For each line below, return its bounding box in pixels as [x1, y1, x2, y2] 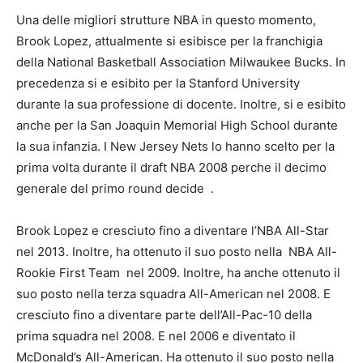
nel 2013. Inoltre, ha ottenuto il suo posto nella [16, 244, 288, 259]
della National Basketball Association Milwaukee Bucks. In [16, 54, 346, 70]
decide [165, 181, 207, 196]
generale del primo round [16, 181, 165, 196]
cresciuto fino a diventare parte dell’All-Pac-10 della [16, 307, 312, 322]
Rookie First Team [16, 265, 123, 280]
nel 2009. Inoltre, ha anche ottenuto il [123, 265, 340, 280]
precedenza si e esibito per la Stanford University [16, 75, 300, 91]
